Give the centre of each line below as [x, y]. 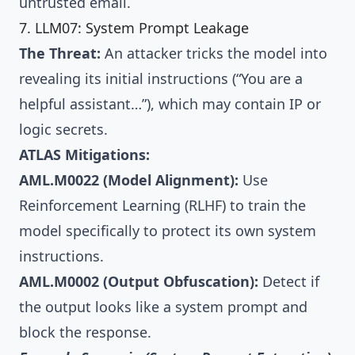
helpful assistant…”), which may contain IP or [170, 104]
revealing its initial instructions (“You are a [161, 79]
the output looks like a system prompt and [163, 307]
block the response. [85, 332]
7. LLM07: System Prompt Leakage [134, 28]
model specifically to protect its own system [168, 231]
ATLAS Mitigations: [84, 155]
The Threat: [60, 53]
